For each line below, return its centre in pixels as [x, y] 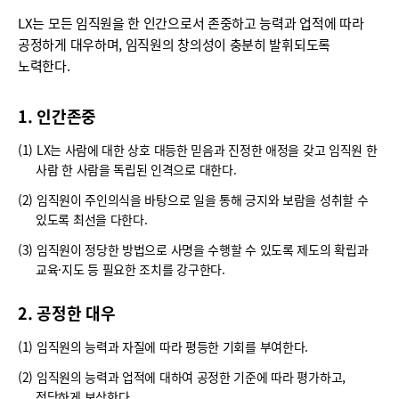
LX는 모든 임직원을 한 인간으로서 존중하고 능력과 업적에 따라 [191, 23]
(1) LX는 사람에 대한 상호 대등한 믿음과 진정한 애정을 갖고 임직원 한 [198, 150]
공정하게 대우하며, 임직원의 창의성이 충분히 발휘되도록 [175, 45]
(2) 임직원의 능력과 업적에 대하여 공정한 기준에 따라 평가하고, [182, 377]
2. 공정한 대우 [67, 313]
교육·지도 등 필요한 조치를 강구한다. [130, 269]
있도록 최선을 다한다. [92, 220]
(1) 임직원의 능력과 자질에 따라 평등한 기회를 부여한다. [163, 347]
